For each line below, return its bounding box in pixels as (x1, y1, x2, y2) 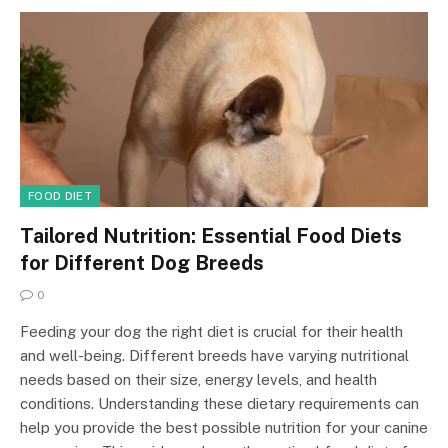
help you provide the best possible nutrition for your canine (20, 419, 428, 437)
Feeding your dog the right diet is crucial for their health (20, 323, 403, 341)
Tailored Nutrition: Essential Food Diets (20, 224, 402, 249)
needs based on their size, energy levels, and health (20, 371, 377, 389)
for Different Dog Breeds (20, 251, 264, 276)
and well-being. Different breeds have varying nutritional (20, 347, 409, 365)
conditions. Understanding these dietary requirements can (20, 395, 419, 413)
